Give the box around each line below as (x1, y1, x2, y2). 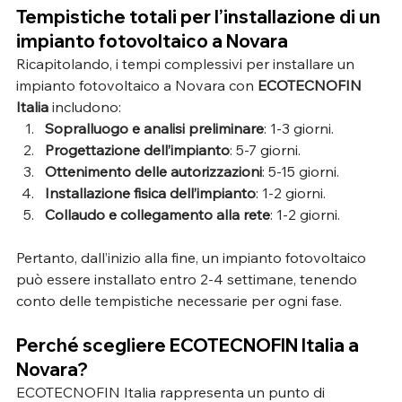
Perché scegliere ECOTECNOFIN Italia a (16, 333, 363, 356)
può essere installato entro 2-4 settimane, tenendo (16, 269, 361, 288)
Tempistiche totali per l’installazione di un (16, 4, 384, 28)
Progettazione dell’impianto (45, 140, 230, 159)
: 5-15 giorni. (262, 162, 339, 180)
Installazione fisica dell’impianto (45, 183, 256, 202)
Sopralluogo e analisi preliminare (45, 118, 264, 137)
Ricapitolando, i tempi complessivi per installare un (16, 54, 358, 73)
